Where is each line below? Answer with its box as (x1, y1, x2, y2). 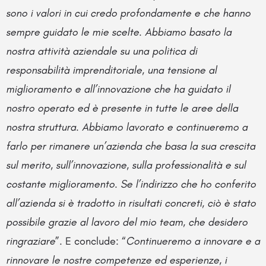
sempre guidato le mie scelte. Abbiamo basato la (6, 26, 232, 39)
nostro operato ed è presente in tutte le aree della (6, 102, 238, 115)
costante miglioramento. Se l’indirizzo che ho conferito (6, 178, 256, 191)
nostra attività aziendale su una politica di (6, 45, 197, 58)
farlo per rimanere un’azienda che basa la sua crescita (6, 140, 255, 153)
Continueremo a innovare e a (126, 235, 260, 248)
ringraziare (6, 235, 55, 248)
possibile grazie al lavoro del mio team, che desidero (6, 216, 248, 229)
